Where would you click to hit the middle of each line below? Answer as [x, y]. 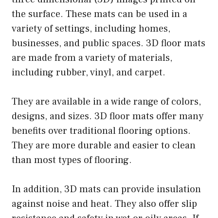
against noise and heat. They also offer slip [104, 204]
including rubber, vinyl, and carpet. [89, 72]
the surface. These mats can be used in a [100, 14]
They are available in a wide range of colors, [106, 101]
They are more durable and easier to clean [104, 145]
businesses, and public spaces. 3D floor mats [109, 43]
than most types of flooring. [72, 160]
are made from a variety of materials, [92, 58]
